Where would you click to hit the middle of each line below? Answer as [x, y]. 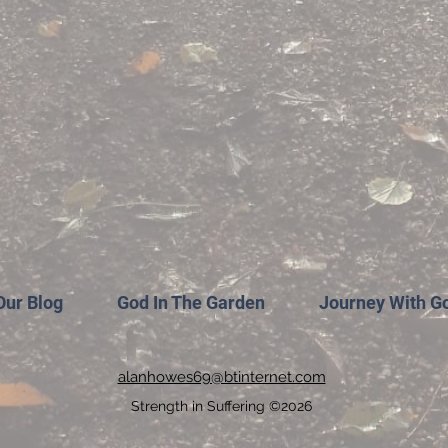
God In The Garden [191, 302]
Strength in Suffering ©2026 [221, 406]
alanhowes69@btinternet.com [221, 377]
